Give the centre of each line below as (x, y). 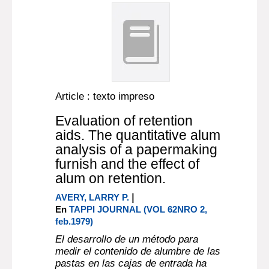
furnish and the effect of (128, 164)
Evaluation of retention (124, 121)
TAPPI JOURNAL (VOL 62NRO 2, (138, 209)
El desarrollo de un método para (127, 239)
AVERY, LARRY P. (94, 197)
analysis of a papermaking (137, 150)
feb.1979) (74, 221)
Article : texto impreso (105, 96)
